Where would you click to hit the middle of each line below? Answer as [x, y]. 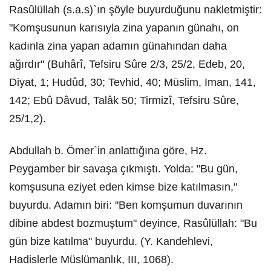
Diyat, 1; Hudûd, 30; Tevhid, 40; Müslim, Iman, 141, [132, 82]
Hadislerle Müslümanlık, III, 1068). [91, 260]
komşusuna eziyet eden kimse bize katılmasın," [123, 187]
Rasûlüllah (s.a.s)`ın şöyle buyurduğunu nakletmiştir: [135, 10]
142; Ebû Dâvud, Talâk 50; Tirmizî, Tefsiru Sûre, [124, 100]
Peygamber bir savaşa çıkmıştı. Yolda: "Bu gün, [123, 169]
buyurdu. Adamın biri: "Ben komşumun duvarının [126, 205]
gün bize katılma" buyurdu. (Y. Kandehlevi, [111, 241]
